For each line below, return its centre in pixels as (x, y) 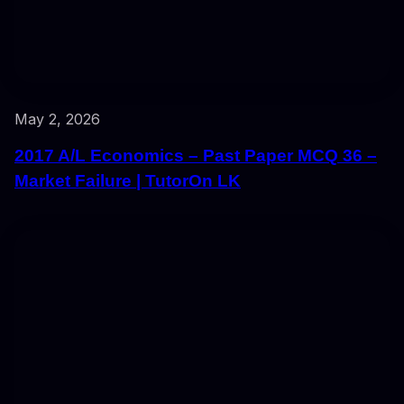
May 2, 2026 (57, 119)
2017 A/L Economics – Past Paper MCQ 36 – (196, 156)
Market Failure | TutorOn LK (128, 181)
